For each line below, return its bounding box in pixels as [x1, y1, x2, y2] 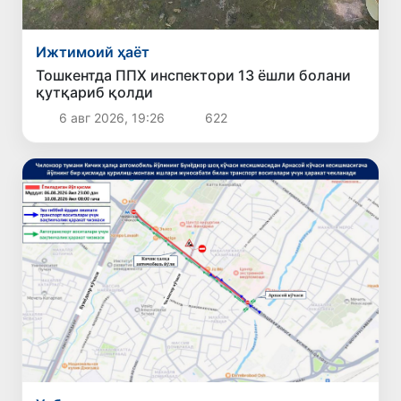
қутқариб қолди [36, 83, 154, 102]
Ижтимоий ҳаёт [36, 43, 150, 62]
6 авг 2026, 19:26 [55, 110, 168, 126]
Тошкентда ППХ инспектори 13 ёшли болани [36, 66, 352, 85]
